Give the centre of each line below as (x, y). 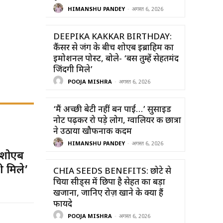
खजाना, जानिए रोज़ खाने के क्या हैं (108, 193)
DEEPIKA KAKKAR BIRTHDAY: (112, 37)
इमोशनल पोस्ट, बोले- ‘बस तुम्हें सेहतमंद (116, 59)
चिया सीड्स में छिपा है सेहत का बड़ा (109, 182)
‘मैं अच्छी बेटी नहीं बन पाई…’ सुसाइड (112, 110)
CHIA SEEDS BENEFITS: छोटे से (112, 171)
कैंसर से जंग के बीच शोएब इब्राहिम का (113, 48)
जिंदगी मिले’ (73, 70)
